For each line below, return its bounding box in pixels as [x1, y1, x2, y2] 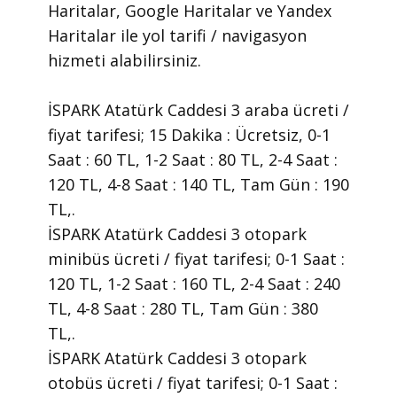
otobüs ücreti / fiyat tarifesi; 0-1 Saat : [48, 371, 338, 393]
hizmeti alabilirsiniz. [48, 49, 206, 71]
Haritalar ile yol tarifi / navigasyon [48, 24, 307, 46]
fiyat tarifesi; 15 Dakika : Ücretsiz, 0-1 [48, 123, 331, 145]
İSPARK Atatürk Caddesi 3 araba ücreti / [48, 98, 349, 121]
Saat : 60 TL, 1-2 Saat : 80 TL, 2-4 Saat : [48, 148, 338, 170]
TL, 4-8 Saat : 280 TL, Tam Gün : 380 [48, 297, 318, 319]
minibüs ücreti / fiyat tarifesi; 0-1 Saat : [48, 247, 345, 269]
